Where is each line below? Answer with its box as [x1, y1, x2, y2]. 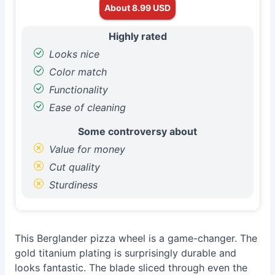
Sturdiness [46, 179, 98, 191]
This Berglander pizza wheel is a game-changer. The [15, 232, 257, 244]
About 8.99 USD [104, 2, 171, 13]
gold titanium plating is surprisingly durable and [15, 247, 236, 259]
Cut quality [46, 161, 100, 173]
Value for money [46, 143, 125, 155]
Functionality [46, 83, 108, 96]
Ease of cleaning [46, 101, 126, 114]
